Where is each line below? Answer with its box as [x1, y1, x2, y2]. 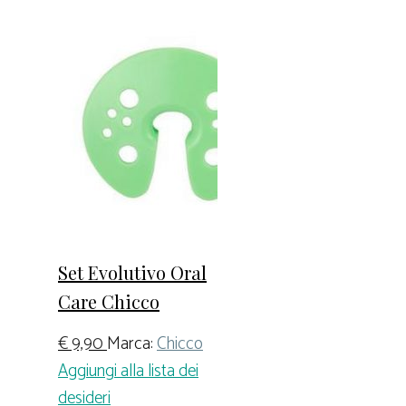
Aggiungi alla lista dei [58, 357, 198, 386]
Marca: [107, 330, 157, 359]
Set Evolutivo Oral [58, 259, 207, 285]
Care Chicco [58, 288, 159, 314]
